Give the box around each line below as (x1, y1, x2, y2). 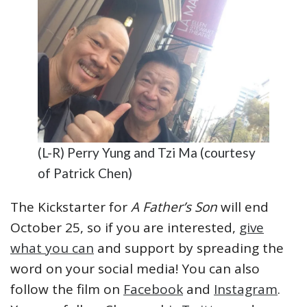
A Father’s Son (131, 198, 221, 217)
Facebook (123, 280, 183, 299)
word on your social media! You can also (10, 260, 260, 278)
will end (221, 198, 269, 217)
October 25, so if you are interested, (10, 219, 239, 237)
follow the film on (10, 280, 123, 299)
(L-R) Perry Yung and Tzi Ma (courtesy (38, 145, 256, 161)
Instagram (214, 280, 278, 299)
